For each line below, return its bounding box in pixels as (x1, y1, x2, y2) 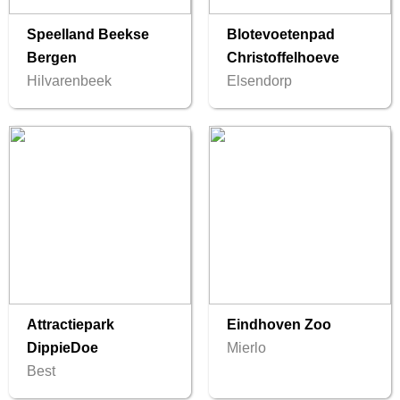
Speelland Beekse (27, 27, 149, 43)
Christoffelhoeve (227, 50, 339, 66)
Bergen (27, 50, 77, 66)
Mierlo (227, 340, 266, 356)
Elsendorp (227, 73, 292, 89)
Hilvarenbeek (27, 73, 112, 89)
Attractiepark (27, 317, 114, 333)
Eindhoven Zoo (227, 317, 331, 333)
